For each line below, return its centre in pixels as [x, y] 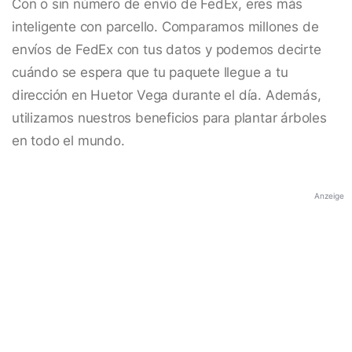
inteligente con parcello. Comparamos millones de [165, 27]
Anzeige [329, 196]
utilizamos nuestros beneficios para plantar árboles [169, 118]
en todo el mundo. [68, 141]
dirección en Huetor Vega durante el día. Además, [167, 95]
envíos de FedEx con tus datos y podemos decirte [167, 50]
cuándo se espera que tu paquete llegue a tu [150, 73]
